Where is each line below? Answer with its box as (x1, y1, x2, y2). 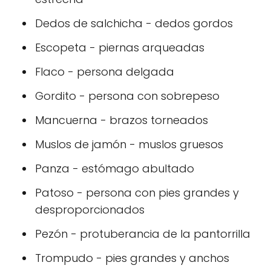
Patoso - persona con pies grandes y (35, 185, 239, 200)
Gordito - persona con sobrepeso (35, 88, 220, 103)
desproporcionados (35, 202, 145, 217)
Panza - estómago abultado (35, 161, 194, 176)
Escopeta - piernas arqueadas (35, 40, 204, 55)
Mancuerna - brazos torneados (35, 113, 208, 128)
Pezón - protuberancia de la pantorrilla (35, 226, 250, 241)
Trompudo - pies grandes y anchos (35, 250, 229, 266)
